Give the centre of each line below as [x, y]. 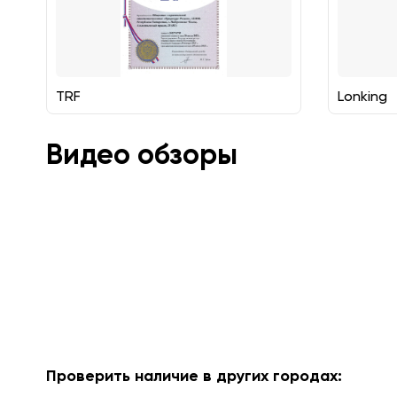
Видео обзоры [142, 154]
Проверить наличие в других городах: [194, 376]
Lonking [362, 96]
